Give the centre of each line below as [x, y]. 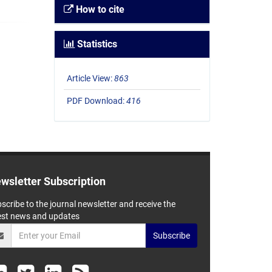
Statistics [96, 44]
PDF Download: [96, 101]
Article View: [90, 79]
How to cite [99, 10]
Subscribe [172, 235]
